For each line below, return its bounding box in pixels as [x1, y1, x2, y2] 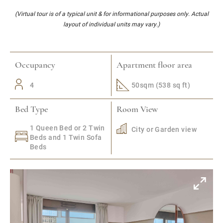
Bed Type [15, 105, 48, 114]
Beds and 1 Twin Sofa [30, 132, 102, 142]
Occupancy [15, 61, 55, 70]
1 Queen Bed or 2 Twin [30, 123, 105, 132]
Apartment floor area [116, 61, 192, 70]
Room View [116, 105, 158, 114]
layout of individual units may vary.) [63, 20, 160, 28]
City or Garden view [131, 124, 197, 134]
